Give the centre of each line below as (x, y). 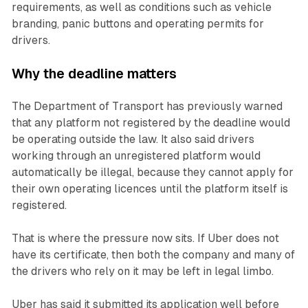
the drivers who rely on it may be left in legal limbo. (142, 272)
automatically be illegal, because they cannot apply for (152, 173)
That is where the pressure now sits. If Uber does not (145, 239)
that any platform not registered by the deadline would (151, 123)
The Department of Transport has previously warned (147, 107)
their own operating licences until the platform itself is (150, 189)
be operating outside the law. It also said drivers (133, 140)
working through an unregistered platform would (136, 156)
